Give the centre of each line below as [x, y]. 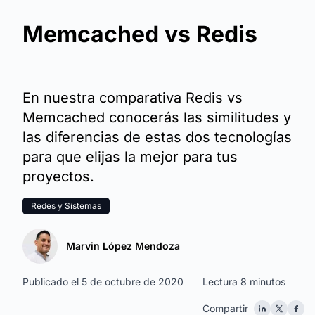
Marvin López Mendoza [123, 246]
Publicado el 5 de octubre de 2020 [103, 282]
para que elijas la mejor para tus [130, 157]
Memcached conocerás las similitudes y [157, 117]
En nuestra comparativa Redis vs [133, 98]
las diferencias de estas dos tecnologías [157, 137]
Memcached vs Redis [140, 34]
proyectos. [58, 176]
